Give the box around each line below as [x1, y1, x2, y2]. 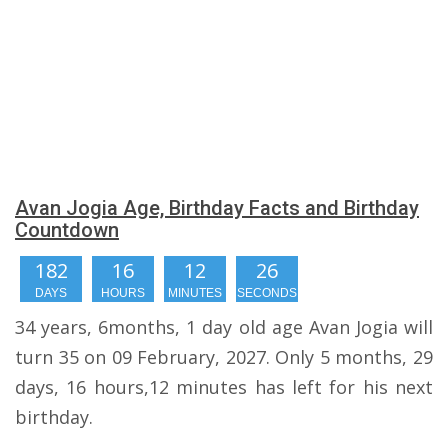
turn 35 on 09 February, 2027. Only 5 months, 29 [15, 345, 433, 369]
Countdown [15, 218, 119, 242]
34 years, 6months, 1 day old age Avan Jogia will [15, 315, 433, 339]
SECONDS [237, 286, 297, 300]
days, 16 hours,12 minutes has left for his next [15, 375, 433, 399]
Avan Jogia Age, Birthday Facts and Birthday [15, 196, 419, 220]
